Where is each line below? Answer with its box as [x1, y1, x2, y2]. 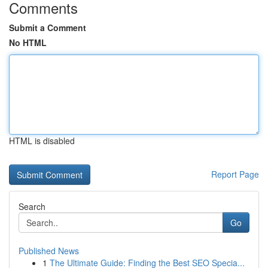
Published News [19, 245, 79, 257]
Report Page [211, 168, 259, 180]
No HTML [9, 36, 47, 48]
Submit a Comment [9, 22, 86, 33]
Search [19, 200, 45, 212]
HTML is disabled [9, 135, 75, 147]
